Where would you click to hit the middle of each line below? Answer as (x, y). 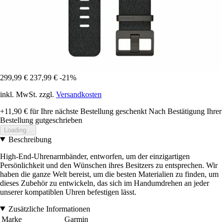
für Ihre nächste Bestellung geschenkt (87, 111)
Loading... (18, 130)
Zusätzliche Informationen (49, 209)
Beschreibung (30, 139)
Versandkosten (79, 94)
